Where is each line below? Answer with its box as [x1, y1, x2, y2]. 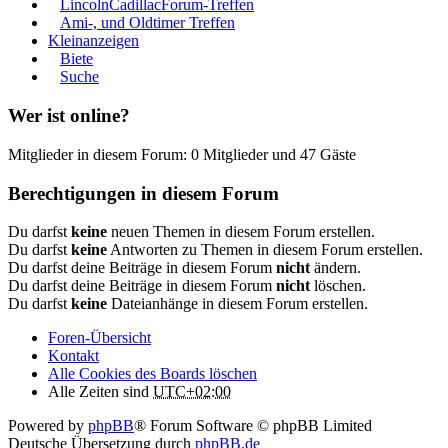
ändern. [310, 259, 361, 277]
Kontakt [48, 347, 99, 365]
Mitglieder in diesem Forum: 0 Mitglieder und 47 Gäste [8, 145, 356, 163]
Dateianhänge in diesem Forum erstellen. [107, 295, 368, 313]
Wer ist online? [8, 105, 130, 127]
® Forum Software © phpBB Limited [134, 417, 372, 435]
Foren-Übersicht [48, 329, 151, 347]
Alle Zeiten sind [48, 383, 153, 401]
